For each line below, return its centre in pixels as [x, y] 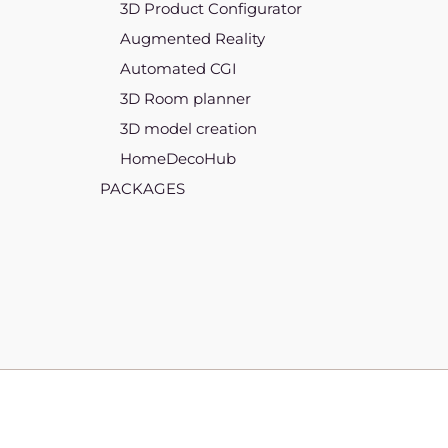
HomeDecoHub [178, 159]
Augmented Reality [192, 39]
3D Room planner [185, 99]
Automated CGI [178, 69]
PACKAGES [142, 189]
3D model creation [188, 129]
